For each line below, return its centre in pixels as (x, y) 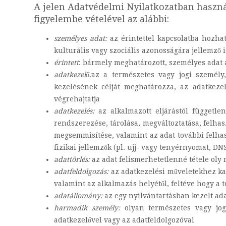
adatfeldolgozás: (82, 172)
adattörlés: (73, 159)
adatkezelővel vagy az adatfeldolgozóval (124, 220)
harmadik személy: (89, 208)
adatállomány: (79, 196)
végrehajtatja (77, 99)
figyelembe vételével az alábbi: (101, 19)
